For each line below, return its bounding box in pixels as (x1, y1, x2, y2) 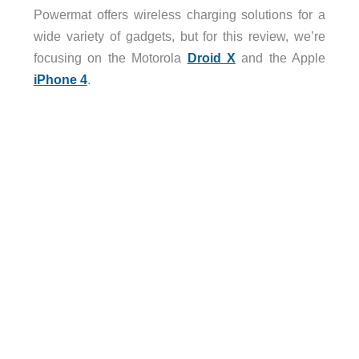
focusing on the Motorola (33, 50, 188, 65)
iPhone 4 (33, 71, 87, 87)
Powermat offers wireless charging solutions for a (33, 6, 326, 22)
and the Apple (235, 50, 326, 65)
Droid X (187, 50, 236, 65)
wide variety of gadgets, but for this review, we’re (33, 28, 326, 43)
